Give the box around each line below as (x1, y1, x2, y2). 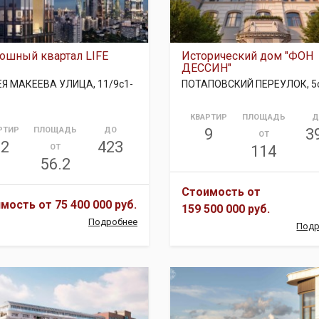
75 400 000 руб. (55, 198, 137, 211)
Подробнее (88, 216, 137, 227)
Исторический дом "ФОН (181, 49, 313, 63)
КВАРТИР (190, 113, 228, 122)
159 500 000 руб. (181, 202, 270, 216)
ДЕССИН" (181, 61, 231, 75)
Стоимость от (181, 185, 261, 199)
